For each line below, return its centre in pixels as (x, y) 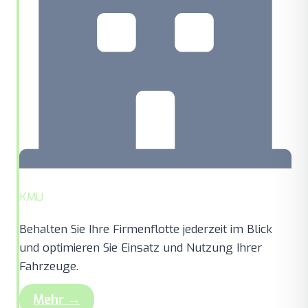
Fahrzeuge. (49, 267)
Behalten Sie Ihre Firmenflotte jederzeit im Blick (146, 230)
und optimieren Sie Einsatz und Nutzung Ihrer (141, 248)
